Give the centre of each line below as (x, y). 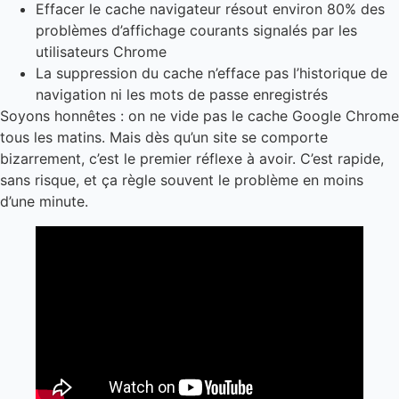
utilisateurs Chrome (101, 51)
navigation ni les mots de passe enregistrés (182, 94)
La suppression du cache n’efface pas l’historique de (212, 73)
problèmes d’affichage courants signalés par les (196, 30)
